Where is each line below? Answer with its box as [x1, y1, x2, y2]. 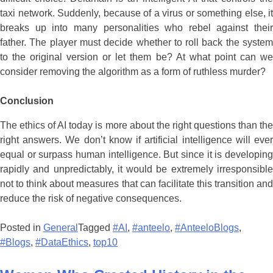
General [43, 132, 78, 143]
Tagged [78, 132, 113, 143]
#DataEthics [35, 146, 88, 157]
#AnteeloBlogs [175, 132, 239, 143]
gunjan [110, 232, 140, 243]
